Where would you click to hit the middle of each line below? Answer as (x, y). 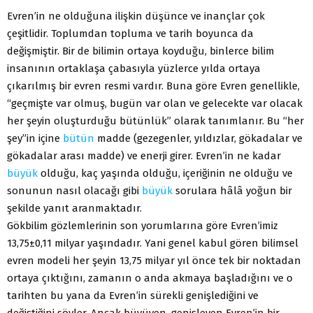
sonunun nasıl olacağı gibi (74, 190)
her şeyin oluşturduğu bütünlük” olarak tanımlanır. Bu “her (155, 121)
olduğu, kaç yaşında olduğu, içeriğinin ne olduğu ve (165, 173)
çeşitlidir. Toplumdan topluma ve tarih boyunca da (130, 33)
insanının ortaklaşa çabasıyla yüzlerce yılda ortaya (134, 68)
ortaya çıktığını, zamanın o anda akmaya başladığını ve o (150, 278)
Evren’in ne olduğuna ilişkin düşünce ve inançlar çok (136, 16)
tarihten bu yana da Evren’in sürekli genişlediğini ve (133, 295)
